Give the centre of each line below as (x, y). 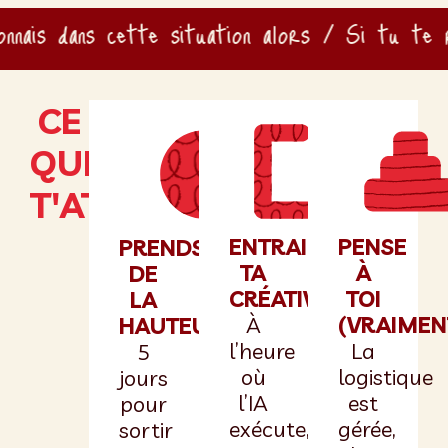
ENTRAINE (282, 246)
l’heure (261, 350)
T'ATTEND (113, 204)
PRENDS (161, 247)
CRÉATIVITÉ (288, 298)
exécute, (268, 428)
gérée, (367, 428)
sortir (145, 429)
